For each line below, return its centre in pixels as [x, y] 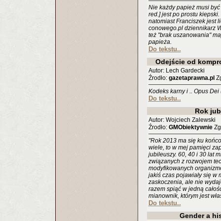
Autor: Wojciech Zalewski [182, 120]
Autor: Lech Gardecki [176, 71]
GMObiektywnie [190, 127]
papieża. [160, 42]
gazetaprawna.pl [191, 78]
